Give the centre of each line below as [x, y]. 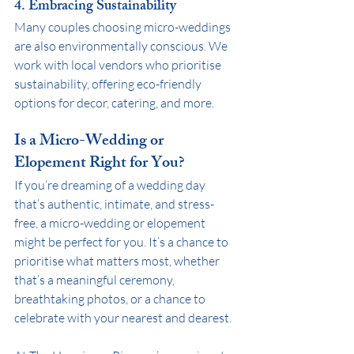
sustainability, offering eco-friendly [109, 83]
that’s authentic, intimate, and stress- [114, 203]
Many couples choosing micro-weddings [124, 26]
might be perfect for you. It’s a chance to [122, 241]
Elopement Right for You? [100, 164]
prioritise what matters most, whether [118, 260]
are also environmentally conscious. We [122, 45]
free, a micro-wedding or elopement [111, 222]
